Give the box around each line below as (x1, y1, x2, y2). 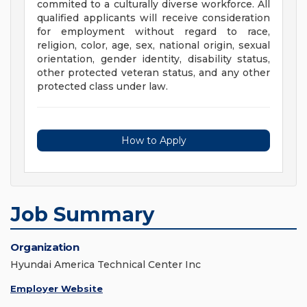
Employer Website (10, 283, 103, 295)
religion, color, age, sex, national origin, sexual (37, 39, 270, 52)
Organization (10, 241, 79, 254)
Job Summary (10, 202, 154, 227)
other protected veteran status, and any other (37, 66, 270, 79)
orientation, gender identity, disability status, (37, 53, 270, 66)
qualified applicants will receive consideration (37, 12, 270, 25)
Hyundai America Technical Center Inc (10, 258, 201, 271)
